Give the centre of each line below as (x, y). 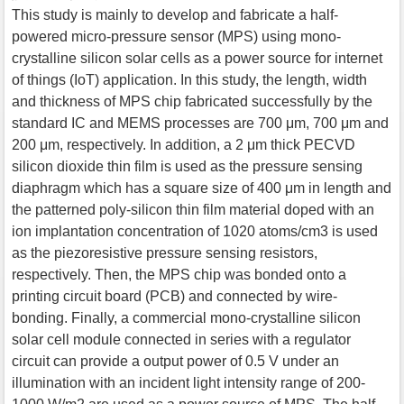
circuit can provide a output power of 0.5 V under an (175, 361)
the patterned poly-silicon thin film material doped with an (193, 209)
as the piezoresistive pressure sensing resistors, (165, 252)
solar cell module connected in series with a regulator (181, 339)
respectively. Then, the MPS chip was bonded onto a (179, 274)
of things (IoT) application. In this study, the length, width (189, 79)
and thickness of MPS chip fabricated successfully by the (192, 101)
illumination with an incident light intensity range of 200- (188, 382)
